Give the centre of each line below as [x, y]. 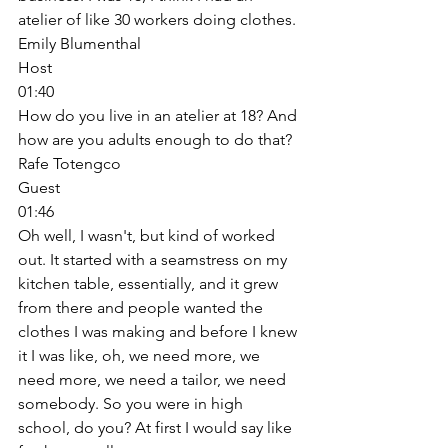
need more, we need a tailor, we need [154, 379]
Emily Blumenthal [79, 43]
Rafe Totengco [69, 163]
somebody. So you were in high [132, 403]
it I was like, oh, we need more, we [141, 355]
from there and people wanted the [142, 307]
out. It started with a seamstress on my [154, 259]
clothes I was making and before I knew [159, 331]
